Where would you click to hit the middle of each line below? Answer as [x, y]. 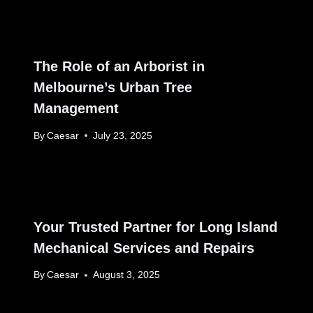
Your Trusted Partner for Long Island [155, 227]
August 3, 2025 [127, 275]
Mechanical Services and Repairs [144, 248]
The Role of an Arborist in [119, 67]
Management [76, 109]
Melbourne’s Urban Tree [113, 88]
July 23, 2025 [123, 136]
